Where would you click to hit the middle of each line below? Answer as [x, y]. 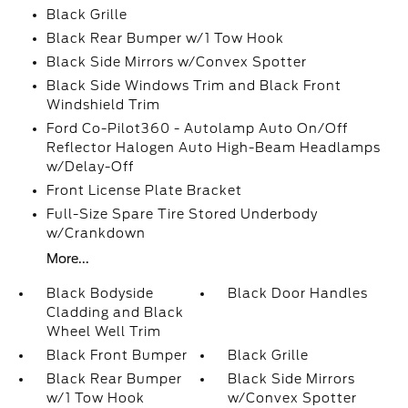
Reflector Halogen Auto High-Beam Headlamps [213, 148]
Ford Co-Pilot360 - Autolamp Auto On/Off [197, 129]
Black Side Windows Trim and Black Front [194, 86]
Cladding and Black [115, 313]
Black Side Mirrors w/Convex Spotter [176, 62]
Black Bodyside [100, 294]
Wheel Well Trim [103, 332]
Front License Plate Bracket [144, 191]
